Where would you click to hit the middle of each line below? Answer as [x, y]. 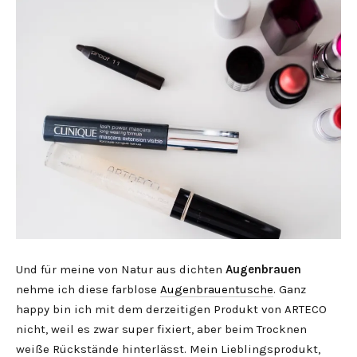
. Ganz [290, 289]
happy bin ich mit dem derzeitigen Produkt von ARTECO [171, 309]
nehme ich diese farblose [88, 289]
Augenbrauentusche [217, 289]
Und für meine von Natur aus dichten [121, 269]
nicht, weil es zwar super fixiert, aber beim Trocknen [161, 329]
